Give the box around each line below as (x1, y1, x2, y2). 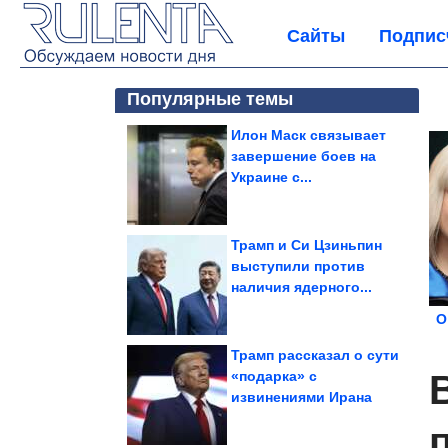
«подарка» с (231, 368, 317, 384)
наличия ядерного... (231, 279, 372, 295)
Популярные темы (127, 89, 293, 109)
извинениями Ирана (231, 389, 372, 405)
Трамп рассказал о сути (231, 347, 399, 363)
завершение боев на (231, 148, 376, 164)
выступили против (231, 258, 365, 274)
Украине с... (231, 169, 312, 185)
